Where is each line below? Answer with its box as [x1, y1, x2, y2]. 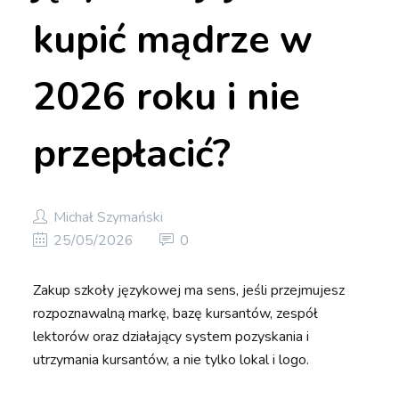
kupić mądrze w [33, 13, 313, 67]
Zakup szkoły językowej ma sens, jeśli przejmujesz [33, 281, 346, 301]
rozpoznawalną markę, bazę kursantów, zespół [33, 304, 319, 324]
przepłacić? [33, 127, 232, 181]
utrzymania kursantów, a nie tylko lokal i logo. [33, 350, 310, 370]
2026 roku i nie [33, 70, 300, 124]
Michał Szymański [50, 208, 164, 228]
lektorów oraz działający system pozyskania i [33, 327, 310, 347]
